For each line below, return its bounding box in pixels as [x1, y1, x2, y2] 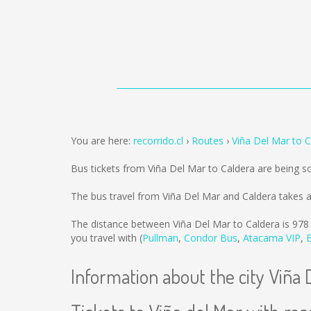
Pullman [142, 231, 178, 244]
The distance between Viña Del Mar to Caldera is [71, 217, 292, 230]
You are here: [71, 134, 133, 147]
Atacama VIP [243, 231, 301, 244]
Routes [192, 134, 224, 147]
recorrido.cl [133, 134, 183, 147]
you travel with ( [71, 231, 142, 244]
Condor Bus [184, 231, 237, 244]
